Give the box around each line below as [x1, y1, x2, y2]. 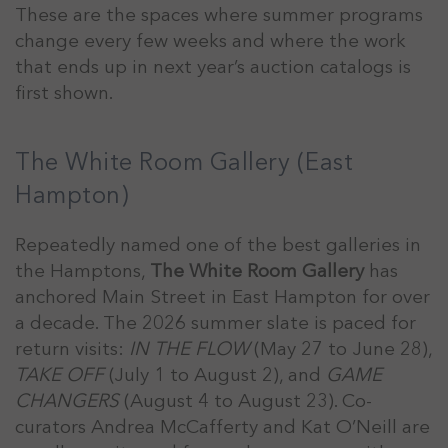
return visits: [15, 335, 129, 362]
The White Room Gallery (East [15, 145, 353, 179]
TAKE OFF [15, 361, 104, 388]
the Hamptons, [15, 257, 150, 284]
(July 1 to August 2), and [104, 361, 326, 388]
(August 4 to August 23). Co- [119, 387, 372, 414]
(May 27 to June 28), [249, 335, 432, 362]
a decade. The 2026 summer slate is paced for [15, 309, 416, 336]
